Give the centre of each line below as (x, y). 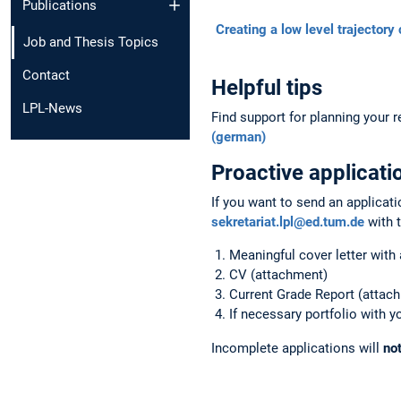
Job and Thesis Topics (91, 43)
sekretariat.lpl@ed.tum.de (288, 222)
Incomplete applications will (297, 349)
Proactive (260, 172)
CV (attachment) (278, 275)
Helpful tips (267, 87)
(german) (239, 137)
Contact (46, 76)
